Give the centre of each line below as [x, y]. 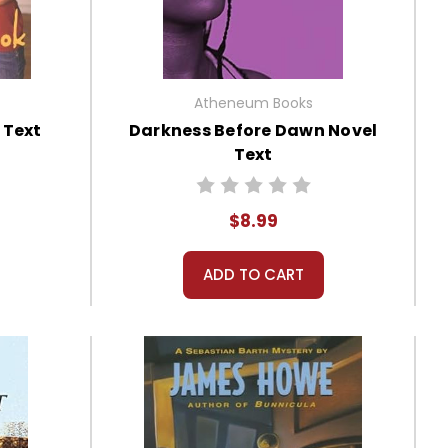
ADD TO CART [253, 274]
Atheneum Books [253, 102]
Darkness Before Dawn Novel [253, 130]
